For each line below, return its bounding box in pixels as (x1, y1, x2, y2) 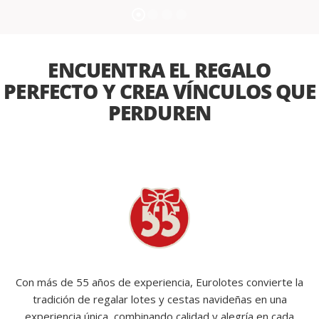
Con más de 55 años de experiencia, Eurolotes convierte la (16, 275, 303, 290)
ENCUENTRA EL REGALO (48, 56, 271, 83)
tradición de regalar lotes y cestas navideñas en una (32, 292, 287, 307)
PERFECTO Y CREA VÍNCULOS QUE (4, 78, 315, 105)
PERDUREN (108, 99, 211, 126)
